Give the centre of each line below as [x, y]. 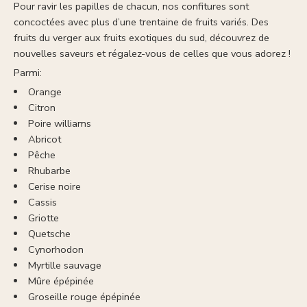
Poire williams [59, 124]
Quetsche [49, 234]
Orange [45, 92]
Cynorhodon [56, 250]
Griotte [43, 218]
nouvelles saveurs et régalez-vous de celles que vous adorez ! [152, 54]
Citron [41, 108]
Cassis [42, 202]
